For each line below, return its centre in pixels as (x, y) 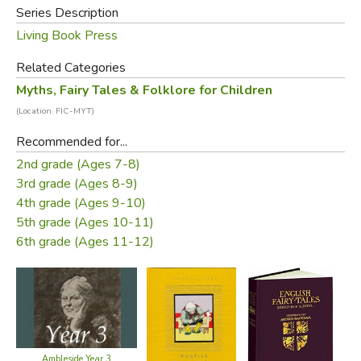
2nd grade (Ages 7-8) (78, 164)
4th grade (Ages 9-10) (81, 203)
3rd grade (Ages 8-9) (77, 183)
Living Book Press (66, 35)
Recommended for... (71, 141)
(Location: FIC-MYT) (55, 110)
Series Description (67, 12)
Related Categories (71, 67)
